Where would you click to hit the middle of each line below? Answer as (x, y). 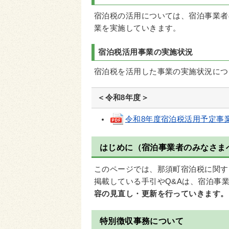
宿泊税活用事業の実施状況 (146, 52)
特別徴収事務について (142, 221)
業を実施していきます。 (138, 28)
